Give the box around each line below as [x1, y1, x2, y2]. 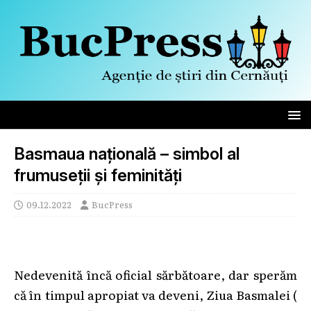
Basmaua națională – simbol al [14, 143, 239, 164]
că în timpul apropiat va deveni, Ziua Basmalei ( [14, 285, 297, 303]
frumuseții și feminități [14, 165, 182, 185]
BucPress [92, 197, 133, 211]
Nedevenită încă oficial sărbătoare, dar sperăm [14, 264, 297, 283]
